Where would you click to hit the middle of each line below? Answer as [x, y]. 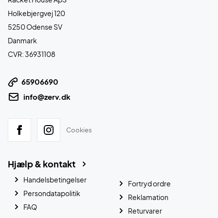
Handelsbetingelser [55, 180]
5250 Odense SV [35, 27]
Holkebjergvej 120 [36, 13]
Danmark [22, 41]
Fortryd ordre [149, 184]
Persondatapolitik [52, 193]
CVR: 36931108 [32, 54]
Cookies [79, 130]
